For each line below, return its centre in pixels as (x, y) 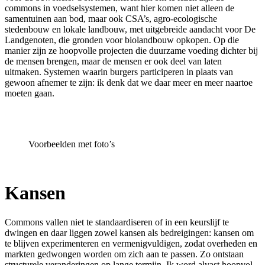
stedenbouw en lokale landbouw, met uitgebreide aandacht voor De (130, 29)
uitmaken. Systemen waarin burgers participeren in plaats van (119, 72)
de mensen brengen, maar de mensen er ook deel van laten (113, 61)
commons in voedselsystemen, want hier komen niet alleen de (119, 8)
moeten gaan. (30, 93)
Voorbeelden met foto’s (72, 144)
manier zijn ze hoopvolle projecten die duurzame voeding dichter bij (131, 50)
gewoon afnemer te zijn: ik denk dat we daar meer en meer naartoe (129, 82)
